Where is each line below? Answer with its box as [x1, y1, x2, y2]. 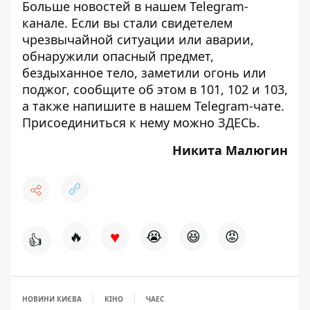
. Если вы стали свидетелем [64, 15, 232, 31]
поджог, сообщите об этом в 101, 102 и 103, [22, 81, 288, 98]
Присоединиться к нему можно [22, 114, 218, 131]
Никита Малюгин [172, 142, 288, 158]
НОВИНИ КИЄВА [22, 294, 82, 304]
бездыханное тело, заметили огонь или [22, 64, 266, 81]
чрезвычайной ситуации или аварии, [22, 31, 254, 48]
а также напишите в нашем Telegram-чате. [22, 98, 284, 114]
